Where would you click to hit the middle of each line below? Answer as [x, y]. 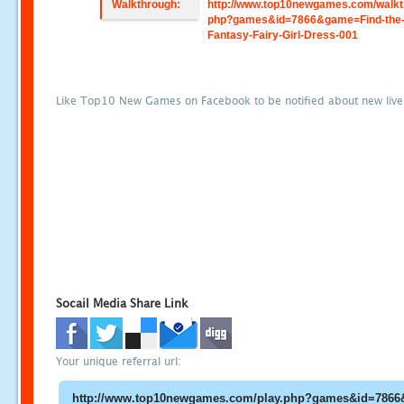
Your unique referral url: [119, 362]
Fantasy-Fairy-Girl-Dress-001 [283, 35]
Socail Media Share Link [122, 303]
